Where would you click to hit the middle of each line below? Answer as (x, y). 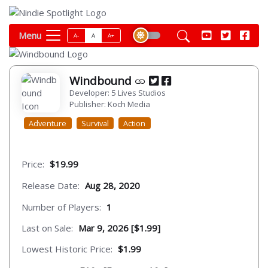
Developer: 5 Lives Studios (118, 93)
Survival (95, 123)
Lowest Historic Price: (67, 249)
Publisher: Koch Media (110, 104)
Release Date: (51, 185)
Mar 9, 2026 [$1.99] (119, 228)
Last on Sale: (47, 228)
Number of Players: (61, 207)
